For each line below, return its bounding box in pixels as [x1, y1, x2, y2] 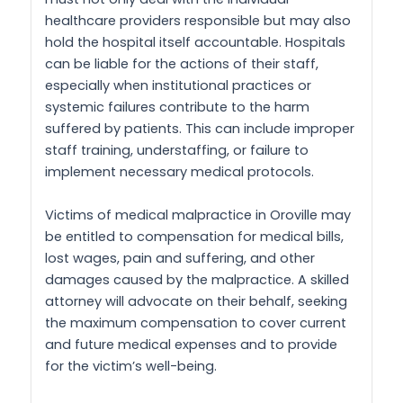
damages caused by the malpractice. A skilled [45, 270, 349, 289]
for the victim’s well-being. [45, 356, 217, 375]
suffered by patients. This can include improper [45, 120, 354, 139]
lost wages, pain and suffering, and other [45, 248, 315, 267]
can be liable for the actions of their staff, [45, 55, 318, 74]
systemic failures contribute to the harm [45, 98, 309, 117]
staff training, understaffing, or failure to [45, 141, 309, 160]
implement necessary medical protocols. [45, 163, 314, 182]
